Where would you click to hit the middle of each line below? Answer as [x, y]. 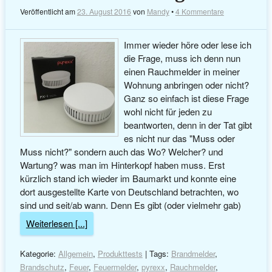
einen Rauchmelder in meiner [182, 72]
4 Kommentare [199, 11]
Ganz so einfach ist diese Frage [187, 98]
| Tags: [157, 254]
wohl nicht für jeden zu [168, 112]
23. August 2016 [104, 11]
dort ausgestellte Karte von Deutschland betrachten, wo [129, 192]
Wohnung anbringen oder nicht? [187, 85]
